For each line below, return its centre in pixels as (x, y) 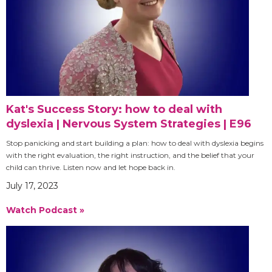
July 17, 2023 (32, 185)
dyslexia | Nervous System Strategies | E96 (129, 124)
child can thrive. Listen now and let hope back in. (91, 167)
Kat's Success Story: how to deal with (114, 109)
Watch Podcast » (45, 210)
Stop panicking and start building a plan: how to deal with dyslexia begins (135, 143)
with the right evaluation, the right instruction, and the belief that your (130, 155)
